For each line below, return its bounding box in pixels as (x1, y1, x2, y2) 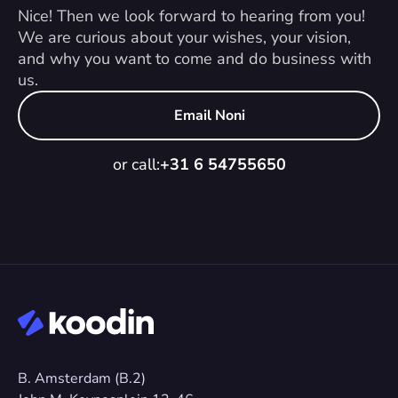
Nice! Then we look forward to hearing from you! (18, 5, 365, 27)
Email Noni (174, 106, 245, 125)
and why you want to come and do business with (18, 48, 371, 69)
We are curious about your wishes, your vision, (18, 27, 351, 48)
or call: (112, 154, 160, 175)
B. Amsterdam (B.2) (18, 369, 146, 388)
